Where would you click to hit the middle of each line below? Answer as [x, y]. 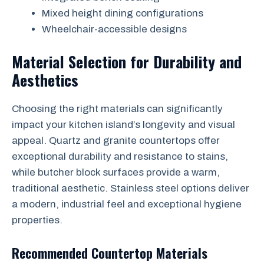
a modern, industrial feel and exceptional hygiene [127, 204]
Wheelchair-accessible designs [114, 29]
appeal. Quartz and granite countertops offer [116, 140]
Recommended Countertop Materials [110, 253]
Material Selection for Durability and [127, 61]
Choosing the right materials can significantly [117, 108]
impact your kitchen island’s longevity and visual [123, 124]
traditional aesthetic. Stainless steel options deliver [131, 188]
